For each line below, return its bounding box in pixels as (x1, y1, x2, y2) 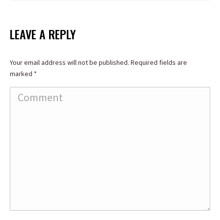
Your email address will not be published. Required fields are (10, 58, 187, 67)
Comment (10, 88, 45, 99)
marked (10, 69, 34, 78)
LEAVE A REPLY (10, 25, 76, 43)
